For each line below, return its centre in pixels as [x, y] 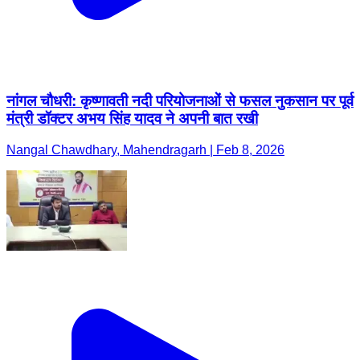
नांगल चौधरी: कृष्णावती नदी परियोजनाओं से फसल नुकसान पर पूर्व [180, 101]
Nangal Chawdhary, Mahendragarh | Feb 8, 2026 [145, 150]
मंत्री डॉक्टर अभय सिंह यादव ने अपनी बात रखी [132, 119]
